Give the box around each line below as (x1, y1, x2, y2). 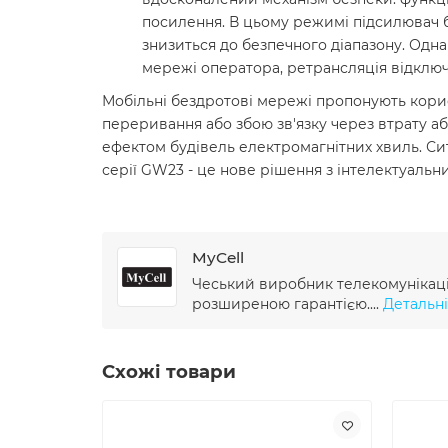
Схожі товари (102, 360, 236, 384)
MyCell (192, 248, 244, 268)
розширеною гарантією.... (192, 295, 383, 314)
